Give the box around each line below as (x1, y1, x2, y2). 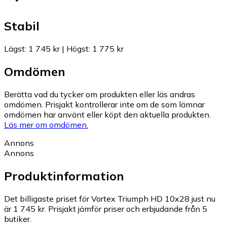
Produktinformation (4, 168, 124, 183)
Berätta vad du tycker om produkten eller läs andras (4, 89, 195, 99)
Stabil (4, 18, 40, 33)
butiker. (4, 213, 31, 224)
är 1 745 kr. (4, 203, 46, 214)
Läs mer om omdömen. (4, 119, 88, 130)
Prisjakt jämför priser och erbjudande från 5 (48, 203, 207, 214)
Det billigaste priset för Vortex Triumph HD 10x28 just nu (4, 193, 215, 204)
